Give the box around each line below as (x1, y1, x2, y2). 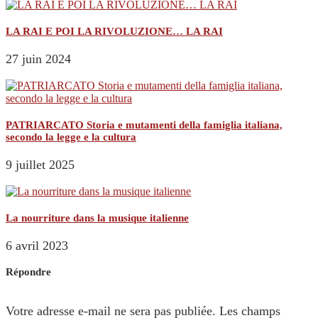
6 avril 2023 (6, 238, 68, 253)
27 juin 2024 (6, 52, 71, 67)
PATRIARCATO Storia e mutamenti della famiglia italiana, (6, 119, 283, 131)
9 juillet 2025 (6, 158, 75, 172)
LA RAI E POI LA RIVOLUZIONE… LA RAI (6, 26, 223, 38)
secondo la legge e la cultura (6, 131, 136, 143)
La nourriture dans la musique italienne (6, 212, 189, 224)
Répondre (6, 265, 51, 278)
